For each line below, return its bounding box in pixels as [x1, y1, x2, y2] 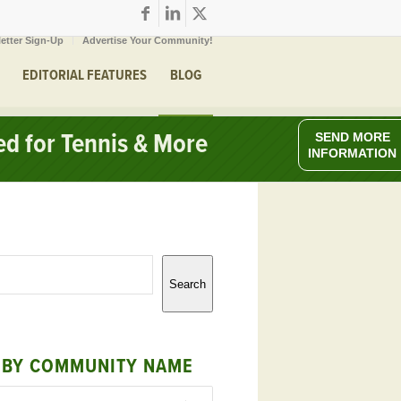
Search [169, 277, 206, 291]
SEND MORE [314, 130, 390, 144]
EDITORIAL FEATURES [22, 66, 147, 85]
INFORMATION [308, 146, 397, 160]
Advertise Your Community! [82, 35, 213, 46]
